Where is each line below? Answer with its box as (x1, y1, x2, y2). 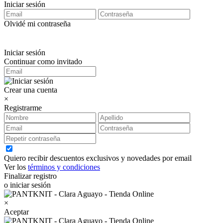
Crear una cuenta (4, 86, 57, 94)
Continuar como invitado (4, 57, 82, 66)
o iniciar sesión (4, 181, 51, 189)
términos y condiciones (28, 163, 100, 171)
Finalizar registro (4, 172, 57, 180)
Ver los (4, 163, 28, 171)
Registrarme (4, 104, 42, 112)
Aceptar (4, 208, 29, 216)
